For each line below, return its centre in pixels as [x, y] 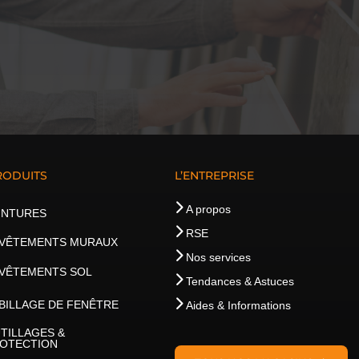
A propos [208, 210]
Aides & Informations [238, 306]
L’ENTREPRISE [214, 176]
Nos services [218, 258]
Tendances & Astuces [240, 282]
